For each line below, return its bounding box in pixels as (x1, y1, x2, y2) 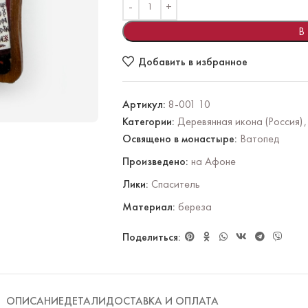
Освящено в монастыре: (122, 131, 237, 146)
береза (177, 199, 212, 214)
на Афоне (190, 154, 236, 168)
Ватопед (239, 131, 280, 146)
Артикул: (122, 97, 168, 111)
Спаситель (151, 177, 200, 191)
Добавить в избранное (138, 54, 248, 69)
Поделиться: (122, 230, 181, 244)
